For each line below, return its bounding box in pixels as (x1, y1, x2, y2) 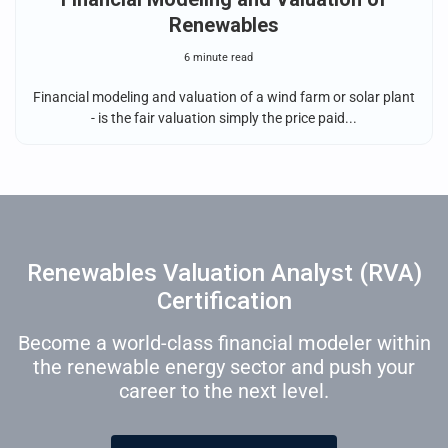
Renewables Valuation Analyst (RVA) (26, 259, 422, 288)
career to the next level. (119, 379, 329, 404)
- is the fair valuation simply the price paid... (91, 110, 357, 127)
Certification (156, 287, 292, 316)
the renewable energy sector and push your (33, 355, 415, 380)
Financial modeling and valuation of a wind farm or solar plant (33, 89, 415, 106)
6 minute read (183, 51, 253, 65)
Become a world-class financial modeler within (17, 331, 431, 356)
